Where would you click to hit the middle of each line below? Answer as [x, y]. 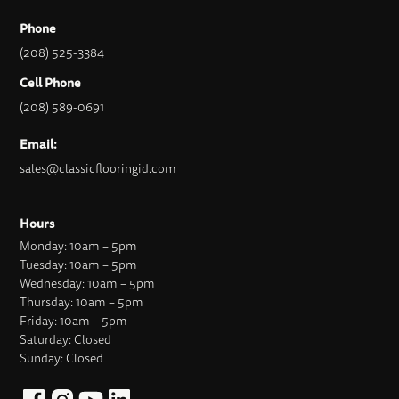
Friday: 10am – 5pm [74, 321]
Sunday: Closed [62, 358]
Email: [39, 144]
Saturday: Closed [66, 339]
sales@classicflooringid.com [98, 168]
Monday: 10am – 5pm [79, 246]
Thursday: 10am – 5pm [82, 302]
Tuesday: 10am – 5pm [79, 265]
